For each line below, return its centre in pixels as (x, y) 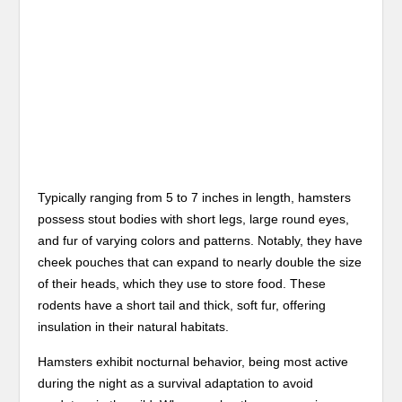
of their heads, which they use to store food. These (182, 284)
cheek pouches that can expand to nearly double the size (200, 262)
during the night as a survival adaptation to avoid (176, 383)
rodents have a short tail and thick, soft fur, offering (182, 305)
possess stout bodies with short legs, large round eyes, (194, 219)
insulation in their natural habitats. (134, 327)
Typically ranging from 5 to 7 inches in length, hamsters (195, 197)
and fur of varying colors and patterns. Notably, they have (201, 240)
